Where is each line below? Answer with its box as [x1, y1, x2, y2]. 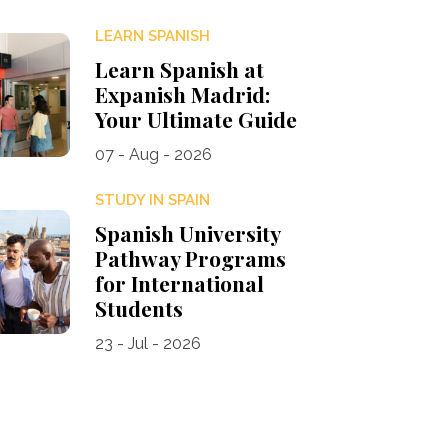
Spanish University [94, 219, 280, 248]
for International [94, 269, 264, 298]
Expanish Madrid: [94, 80, 270, 109]
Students [94, 294, 183, 323]
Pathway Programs [94, 244, 286, 273]
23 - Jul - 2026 [94, 334, 201, 354]
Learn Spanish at [94, 55, 264, 84]
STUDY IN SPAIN [94, 191, 210, 210]
